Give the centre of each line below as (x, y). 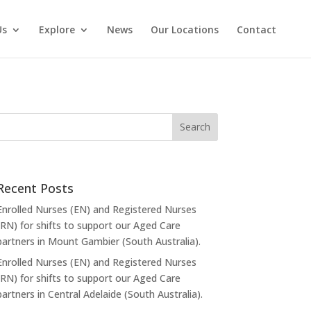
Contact (258, 30)
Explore (57, 30)
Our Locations (185, 30)
